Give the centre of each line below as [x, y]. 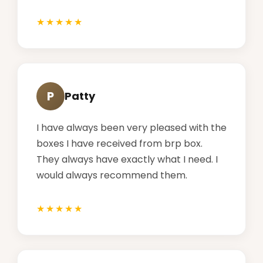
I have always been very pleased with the [131, 127]
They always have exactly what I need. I [127, 159]
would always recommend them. [112, 175]
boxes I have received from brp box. [119, 143]
